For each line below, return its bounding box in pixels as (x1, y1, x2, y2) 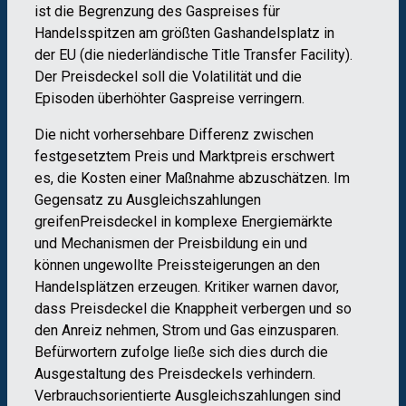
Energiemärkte (241, 213, 333, 231)
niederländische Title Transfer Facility (108, 46, 345, 64)
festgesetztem (34, 148, 130, 166)
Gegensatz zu (34, 191, 122, 209)
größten (161, 24, 210, 43)
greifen (34, 213, 80, 231)
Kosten (81, 169, 126, 188)
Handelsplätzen (34, 278, 134, 296)
